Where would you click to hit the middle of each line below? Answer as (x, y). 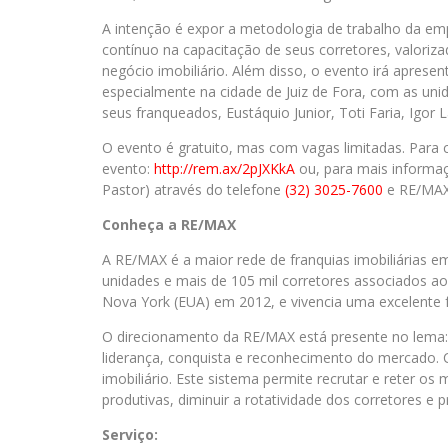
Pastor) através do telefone (193, 189)
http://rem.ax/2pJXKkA (224, 168)
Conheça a (139, 224)
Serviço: (130, 434)
